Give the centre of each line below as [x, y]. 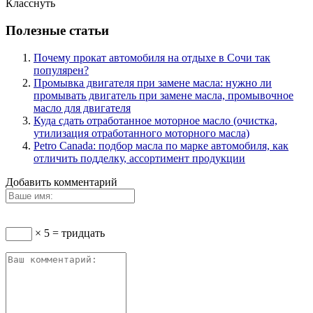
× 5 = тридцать [68, 233]
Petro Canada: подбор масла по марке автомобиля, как [161, 145]
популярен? [61, 70]
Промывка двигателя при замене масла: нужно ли [153, 82]
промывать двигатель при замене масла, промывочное [163, 95]
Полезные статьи [57, 30]
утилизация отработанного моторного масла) [141, 133]
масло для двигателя [82, 108]
